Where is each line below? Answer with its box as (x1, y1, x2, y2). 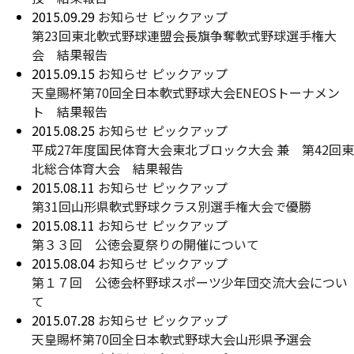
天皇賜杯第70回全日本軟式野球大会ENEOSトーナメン (32, 83, 340, 102)
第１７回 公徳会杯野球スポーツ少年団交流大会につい (32, 273, 348, 292)
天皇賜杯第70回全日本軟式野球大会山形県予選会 (32, 330, 311, 348)
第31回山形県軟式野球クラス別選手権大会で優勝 (32, 197, 311, 216)
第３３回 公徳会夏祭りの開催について (32, 235, 259, 254)
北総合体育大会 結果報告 (32, 159, 183, 178)
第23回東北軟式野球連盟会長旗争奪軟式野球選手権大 (32, 26, 337, 45)
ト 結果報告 (32, 102, 107, 121)
